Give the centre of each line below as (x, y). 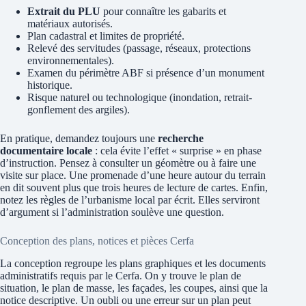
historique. (50, 85)
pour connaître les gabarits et (163, 12)
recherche (181, 139)
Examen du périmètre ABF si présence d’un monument (146, 73)
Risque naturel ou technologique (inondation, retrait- (140, 98)
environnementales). (71, 61)
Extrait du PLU (64, 12)
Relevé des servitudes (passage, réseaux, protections (139, 48)
